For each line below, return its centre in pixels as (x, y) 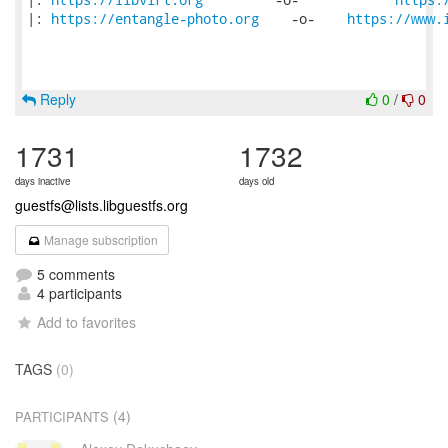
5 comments (74, 274)
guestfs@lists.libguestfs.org (101, 205)
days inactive (42, 181)
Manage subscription (100, 239)
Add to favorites (87, 322)
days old (256, 181)
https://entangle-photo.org (155, 18)
